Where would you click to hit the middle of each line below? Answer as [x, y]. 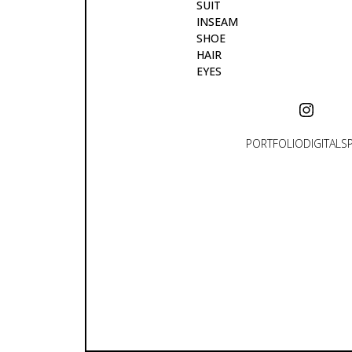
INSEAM [217, 22]
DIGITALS [325, 144]
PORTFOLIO [275, 144]
